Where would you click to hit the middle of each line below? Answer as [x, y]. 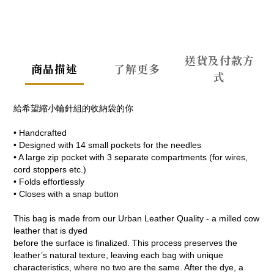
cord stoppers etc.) [50, 170]
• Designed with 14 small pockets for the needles [107, 145]
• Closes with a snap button [66, 194]
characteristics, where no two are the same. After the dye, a [128, 268]
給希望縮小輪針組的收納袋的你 [73, 109]
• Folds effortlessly [49, 182]
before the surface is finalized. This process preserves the [125, 243]
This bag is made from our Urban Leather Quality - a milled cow [136, 219]
